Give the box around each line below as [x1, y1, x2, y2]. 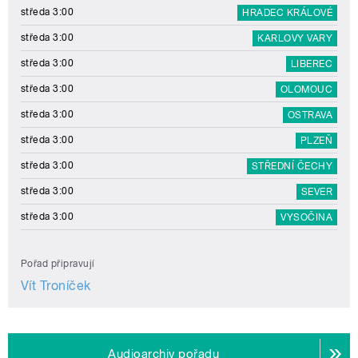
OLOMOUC [280, 83, 332, 95]
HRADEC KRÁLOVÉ [242, 6, 332, 18]
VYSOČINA [280, 211, 332, 223]
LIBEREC [290, 58, 332, 70]
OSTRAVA [287, 109, 332, 121]
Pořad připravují [21, 257, 95, 269]
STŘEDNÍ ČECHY [251, 160, 332, 172]
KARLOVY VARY [257, 32, 332, 44]
